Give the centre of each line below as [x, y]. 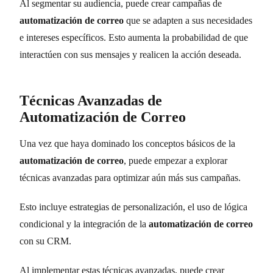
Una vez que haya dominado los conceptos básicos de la [127, 143]
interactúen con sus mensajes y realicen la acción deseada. [130, 54]
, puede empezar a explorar [175, 160]
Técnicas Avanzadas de [91, 100]
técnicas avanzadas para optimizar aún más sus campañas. [130, 177]
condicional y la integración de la [84, 224]
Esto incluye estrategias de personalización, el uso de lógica [133, 207]
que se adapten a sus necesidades [188, 20]
